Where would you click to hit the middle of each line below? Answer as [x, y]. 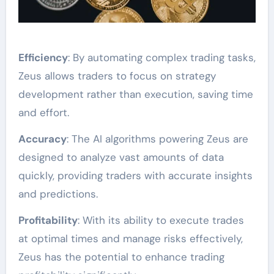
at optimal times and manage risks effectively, [130, 239]
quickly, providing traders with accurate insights [135, 176]
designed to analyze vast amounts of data [121, 157]
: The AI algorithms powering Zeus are [157, 139]
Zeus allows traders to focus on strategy [117, 76]
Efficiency [43, 58]
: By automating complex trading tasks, [161, 58]
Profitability [48, 220]
